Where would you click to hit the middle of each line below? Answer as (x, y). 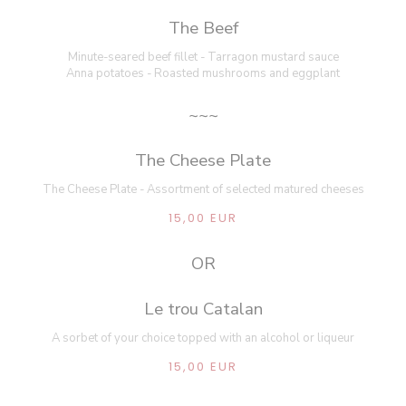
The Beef (203, 28)
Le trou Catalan (203, 309)
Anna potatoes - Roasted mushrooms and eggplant (203, 73)
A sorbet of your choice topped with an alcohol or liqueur (203, 338)
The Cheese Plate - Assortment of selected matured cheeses (203, 189)
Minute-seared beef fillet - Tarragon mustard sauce (203, 57)
